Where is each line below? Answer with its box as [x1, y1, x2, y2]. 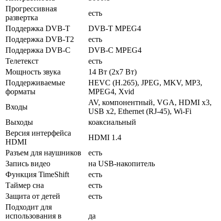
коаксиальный [88, 117, 136, 126]
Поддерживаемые [5, 78, 65, 87]
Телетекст [5, 56, 38, 65]
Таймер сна [5, 181, 44, 189]
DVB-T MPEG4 [88, 24, 141, 33]
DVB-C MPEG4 [88, 45, 142, 54]
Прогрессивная [5, 4, 57, 13]
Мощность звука [5, 67, 61, 76]
